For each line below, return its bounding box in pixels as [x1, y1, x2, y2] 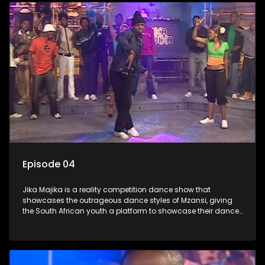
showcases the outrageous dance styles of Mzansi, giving [22, 195, 232, 205]
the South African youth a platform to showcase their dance [22, 205, 239, 216]
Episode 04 [22, 157, 75, 171]
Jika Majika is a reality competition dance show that [22, 184, 211, 195]
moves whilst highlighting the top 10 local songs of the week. [22, 216, 240, 227]
